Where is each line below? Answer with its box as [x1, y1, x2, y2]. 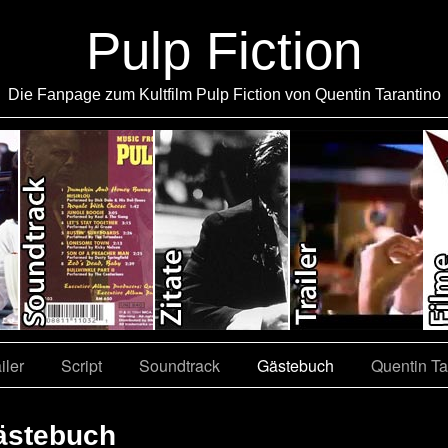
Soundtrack [139, 354, 220, 377]
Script [61, 354, 102, 377]
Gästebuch [257, 354, 334, 377]
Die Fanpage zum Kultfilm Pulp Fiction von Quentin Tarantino [7, 86, 441, 103]
